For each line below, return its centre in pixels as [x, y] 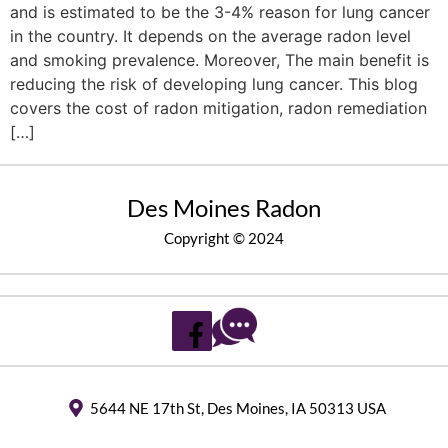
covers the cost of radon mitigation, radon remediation [218, 107]
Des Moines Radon [224, 207]
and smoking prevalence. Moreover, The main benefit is [219, 59]
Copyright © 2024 [224, 237]
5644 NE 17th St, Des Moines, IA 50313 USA [237, 408]
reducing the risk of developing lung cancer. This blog [214, 83]
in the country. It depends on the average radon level [210, 35]
